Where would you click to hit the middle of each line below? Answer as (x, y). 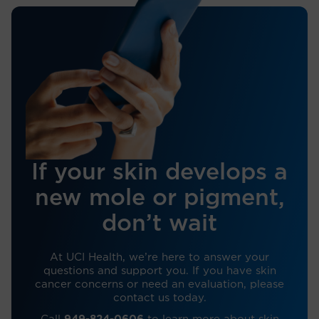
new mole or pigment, (159, 198)
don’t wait (159, 223)
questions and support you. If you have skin (159, 271)
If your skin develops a (159, 172)
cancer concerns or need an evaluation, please (159, 284)
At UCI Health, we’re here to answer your (159, 257)
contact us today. (159, 298)
